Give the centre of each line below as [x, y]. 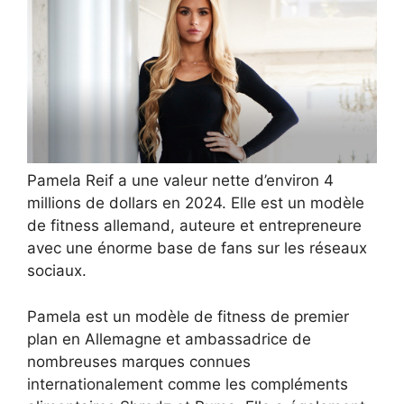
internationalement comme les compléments [188, 384]
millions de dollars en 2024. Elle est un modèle [196, 203]
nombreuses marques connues [139, 361]
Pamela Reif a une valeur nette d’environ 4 [180, 181]
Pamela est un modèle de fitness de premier [188, 316]
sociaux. [57, 271]
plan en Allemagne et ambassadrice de [169, 339]
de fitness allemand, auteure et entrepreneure [194, 226]
